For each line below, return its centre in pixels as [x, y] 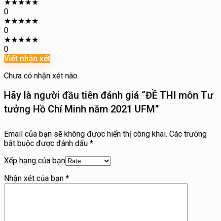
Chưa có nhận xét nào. [41, 76]
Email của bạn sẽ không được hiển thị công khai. [86, 134]
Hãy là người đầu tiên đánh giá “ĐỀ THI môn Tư [109, 95]
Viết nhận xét [27, 58]
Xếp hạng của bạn [35, 161]
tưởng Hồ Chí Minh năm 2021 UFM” [81, 109]
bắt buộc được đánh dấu [47, 143]
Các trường [188, 134]
